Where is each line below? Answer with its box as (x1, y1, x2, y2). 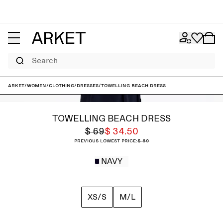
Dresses (77, 83, 99, 89)
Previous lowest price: (74, 138, 137, 144)
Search (7, 53, 23, 58)
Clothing (49, 83, 74, 89)
